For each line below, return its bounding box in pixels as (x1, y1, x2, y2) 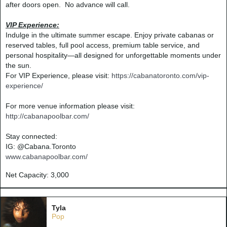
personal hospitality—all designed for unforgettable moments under (6, 51, 221, 59)
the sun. (6, 61, 31, 69)
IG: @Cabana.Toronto (6, 142, 76, 150)
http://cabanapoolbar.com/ (6, 111, 89, 120)
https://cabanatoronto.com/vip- (111, 71, 209, 80)
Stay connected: (6, 132, 57, 140)
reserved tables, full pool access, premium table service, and (6, 41, 200, 49)
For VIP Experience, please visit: (6, 71, 111, 80)
